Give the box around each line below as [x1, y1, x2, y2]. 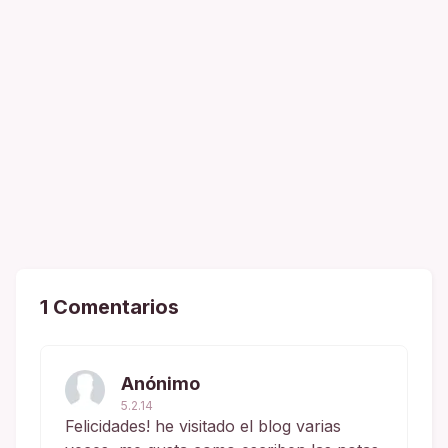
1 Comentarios [40, 294, 179, 319]
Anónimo [121, 372, 200, 394]
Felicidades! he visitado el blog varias [65, 415, 341, 436]
